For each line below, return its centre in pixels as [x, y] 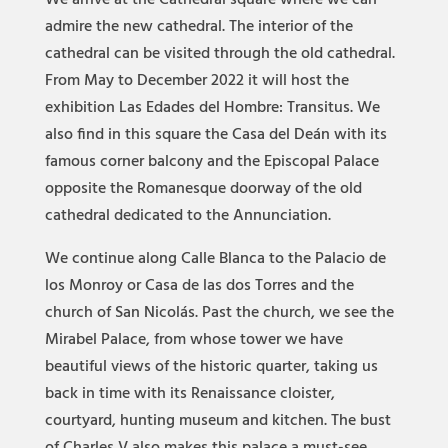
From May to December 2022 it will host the [196, 81]
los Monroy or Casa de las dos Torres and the [199, 286]
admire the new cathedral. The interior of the [198, 27]
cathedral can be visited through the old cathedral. [219, 54]
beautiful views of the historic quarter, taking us [211, 367]
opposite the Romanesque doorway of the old [203, 189]
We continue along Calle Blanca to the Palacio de [215, 259]
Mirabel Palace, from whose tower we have [193, 340]
